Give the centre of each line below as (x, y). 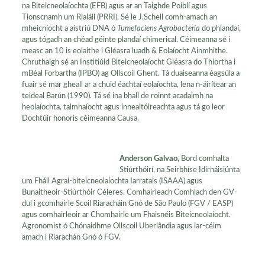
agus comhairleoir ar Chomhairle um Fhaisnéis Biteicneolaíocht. (126, 215)
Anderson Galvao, (150, 159)
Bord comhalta (205, 159)
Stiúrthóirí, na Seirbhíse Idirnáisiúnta (179, 170)
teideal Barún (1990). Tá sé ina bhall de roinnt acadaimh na (117, 96)
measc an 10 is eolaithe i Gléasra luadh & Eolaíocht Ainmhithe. (125, 51)
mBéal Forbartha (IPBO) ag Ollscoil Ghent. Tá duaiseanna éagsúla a (130, 74)
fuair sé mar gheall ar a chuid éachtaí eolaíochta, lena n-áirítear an (129, 85)
